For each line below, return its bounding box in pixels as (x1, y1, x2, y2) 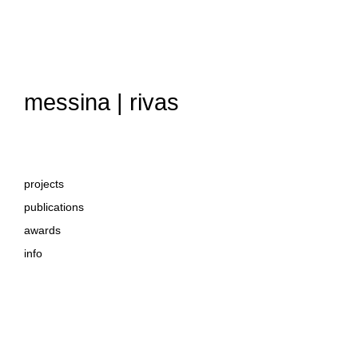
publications (24, 201, 84, 213)
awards (24, 224, 61, 237)
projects (24, 177, 64, 190)
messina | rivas (24, 89, 179, 115)
